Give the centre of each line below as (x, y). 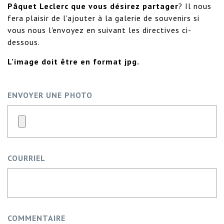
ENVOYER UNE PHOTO (50, 95)
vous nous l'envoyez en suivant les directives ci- (99, 30)
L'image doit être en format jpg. (73, 61)
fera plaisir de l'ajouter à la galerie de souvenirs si (103, 18)
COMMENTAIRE (36, 218)
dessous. (24, 42)
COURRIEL (26, 158)
